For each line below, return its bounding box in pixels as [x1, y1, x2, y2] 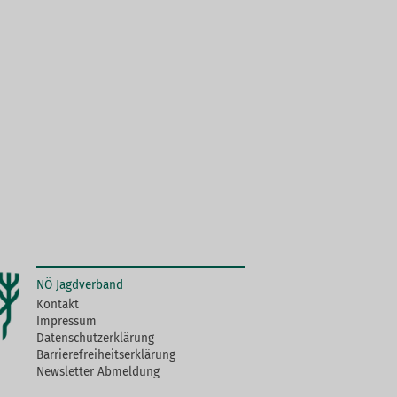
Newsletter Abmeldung [36, 364, 160, 379]
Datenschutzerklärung [36, 331, 154, 346]
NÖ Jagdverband [36, 277, 123, 292]
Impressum [36, 314, 97, 329]
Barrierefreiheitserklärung [36, 347, 175, 362]
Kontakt [36, 297, 79, 312]
